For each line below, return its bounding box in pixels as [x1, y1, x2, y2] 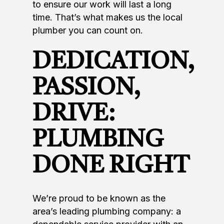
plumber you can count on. [32, 25, 143, 36]
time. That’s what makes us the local [32, 12, 182, 23]
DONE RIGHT [32, 154, 189, 179]
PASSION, [32, 76, 140, 101]
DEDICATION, [32, 50, 194, 75]
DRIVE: [32, 102, 115, 127]
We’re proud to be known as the [32, 193, 165, 204]
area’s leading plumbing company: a [32, 206, 181, 217]
